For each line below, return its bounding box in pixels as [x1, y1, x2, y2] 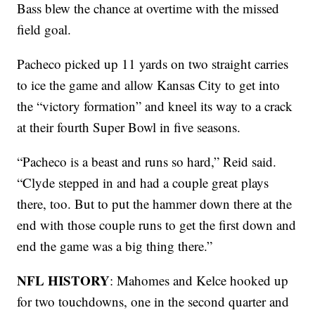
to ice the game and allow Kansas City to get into [17, 76, 281, 94]
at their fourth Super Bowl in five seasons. [17, 118, 241, 136]
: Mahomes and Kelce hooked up [110, 271, 289, 290]
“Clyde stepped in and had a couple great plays [17, 174, 269, 192]
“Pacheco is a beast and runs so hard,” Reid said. [17, 153, 277, 171]
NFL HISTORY [17, 271, 110, 290]
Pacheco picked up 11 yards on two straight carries [17, 55, 289, 73]
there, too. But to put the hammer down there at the [17, 195, 292, 213]
